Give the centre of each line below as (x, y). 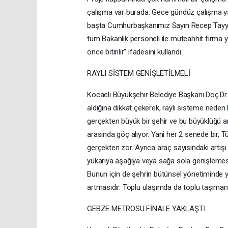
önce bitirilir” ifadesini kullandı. (135, 52)
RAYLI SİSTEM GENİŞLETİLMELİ (139, 74)
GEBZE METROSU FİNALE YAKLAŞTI (146, 209)
